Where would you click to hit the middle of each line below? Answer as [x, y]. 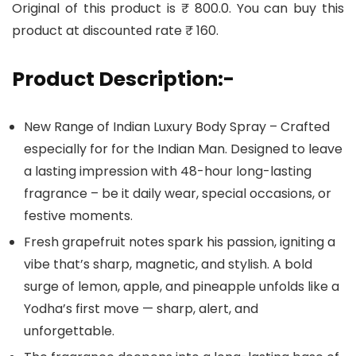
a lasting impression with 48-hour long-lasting [168, 172]
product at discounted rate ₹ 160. [115, 31]
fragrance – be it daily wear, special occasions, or [178, 194]
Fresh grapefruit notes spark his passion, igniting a [180, 242]
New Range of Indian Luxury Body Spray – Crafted [177, 127]
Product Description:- [123, 79]
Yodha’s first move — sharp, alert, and [141, 309]
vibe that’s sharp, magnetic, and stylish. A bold [168, 265]
